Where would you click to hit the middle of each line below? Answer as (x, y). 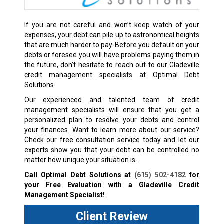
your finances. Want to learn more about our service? (112, 130)
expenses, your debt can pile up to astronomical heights (112, 35)
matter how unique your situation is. (80, 160)
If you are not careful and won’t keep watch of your (112, 25)
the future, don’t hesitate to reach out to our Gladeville (112, 65)
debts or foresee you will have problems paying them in (112, 55)
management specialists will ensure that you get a (112, 110)
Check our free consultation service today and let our (112, 140)
